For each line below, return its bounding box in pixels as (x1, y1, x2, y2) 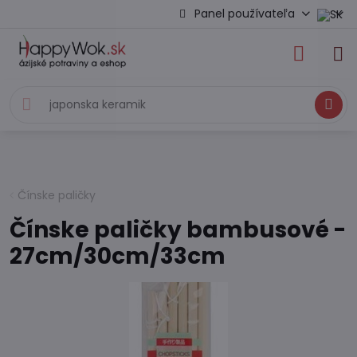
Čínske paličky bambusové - (10, 214, 346, 245)
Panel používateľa (194, 6, 296, 22)
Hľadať (308, 96, 351, 113)
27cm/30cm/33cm (10, 241, 226, 272)
